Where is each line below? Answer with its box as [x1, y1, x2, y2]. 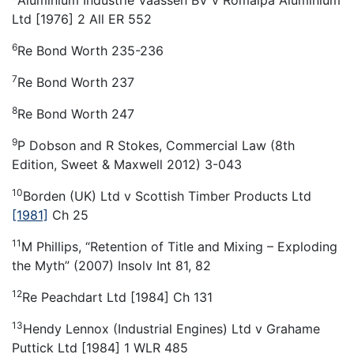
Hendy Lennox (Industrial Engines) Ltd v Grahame [23, 320, 320, 337]
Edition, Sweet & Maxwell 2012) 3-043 [12, 156, 242, 172]
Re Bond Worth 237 [17, 73, 134, 90]
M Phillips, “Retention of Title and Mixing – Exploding [21, 238, 337, 254]
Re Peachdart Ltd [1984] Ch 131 [22, 288, 213, 305]
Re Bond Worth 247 [17, 105, 134, 122]
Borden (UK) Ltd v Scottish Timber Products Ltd [23, 187, 311, 204]
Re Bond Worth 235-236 [17, 42, 164, 58]
